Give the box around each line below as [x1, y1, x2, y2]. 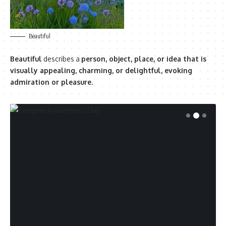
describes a [42, 54, 81, 63]
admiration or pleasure [10, 78, 91, 86]
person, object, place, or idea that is [81, 54, 206, 63]
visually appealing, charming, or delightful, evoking [10, 66, 192, 75]
